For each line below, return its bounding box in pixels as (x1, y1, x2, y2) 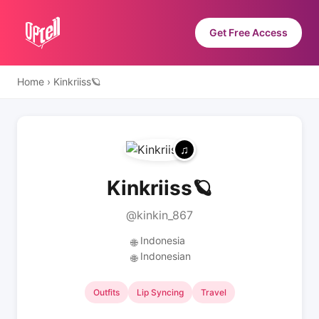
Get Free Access (209, 26, 288, 38)
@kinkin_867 (126, 208, 193, 222)
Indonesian (140, 250, 191, 262)
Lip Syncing (136, 287, 184, 298)
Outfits (93, 287, 120, 298)
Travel (200, 287, 226, 298)
